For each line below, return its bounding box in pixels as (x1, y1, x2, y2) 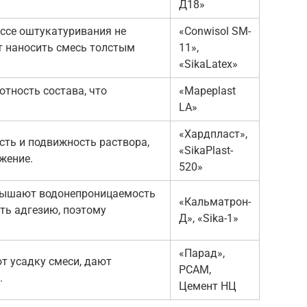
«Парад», (179, 246, 225, 260)
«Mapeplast (179, 84, 236, 97)
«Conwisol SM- (179, 24, 251, 38)
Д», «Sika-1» (179, 211, 238, 225)
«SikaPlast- (179, 143, 233, 157)
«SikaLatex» (179, 57, 238, 71)
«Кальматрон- (179, 195, 251, 208)
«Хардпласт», (179, 127, 247, 140)
